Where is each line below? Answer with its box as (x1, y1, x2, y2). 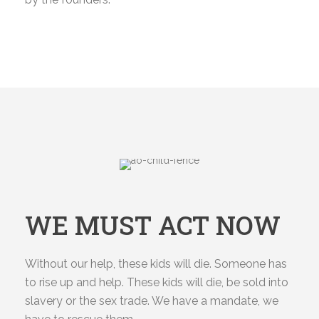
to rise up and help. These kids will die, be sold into (25, 276, 288, 289)
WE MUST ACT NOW (25, 208, 281, 242)
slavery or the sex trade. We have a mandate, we (25, 294, 278, 308)
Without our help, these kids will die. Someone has (25, 257, 287, 271)
